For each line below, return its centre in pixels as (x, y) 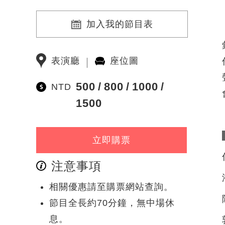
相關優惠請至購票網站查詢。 (111, 187)
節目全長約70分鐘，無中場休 (112, 203)
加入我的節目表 (120, 24)
